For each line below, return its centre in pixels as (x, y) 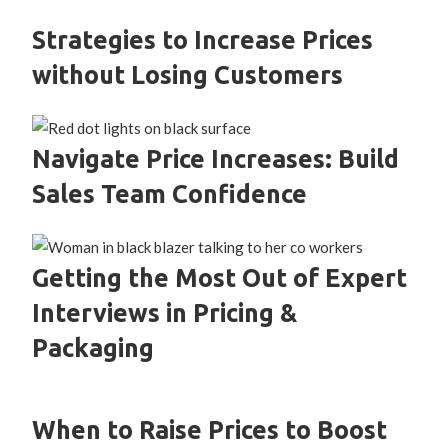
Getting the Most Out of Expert (220, 277)
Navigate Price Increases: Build (216, 159)
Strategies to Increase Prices (203, 40)
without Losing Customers (188, 75)
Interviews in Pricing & (165, 312)
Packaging (93, 347)
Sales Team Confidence (170, 194)
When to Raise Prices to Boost (210, 429)
